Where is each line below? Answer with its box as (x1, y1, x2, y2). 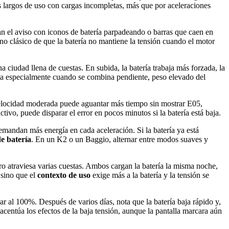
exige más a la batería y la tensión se (90, 171, 209, 180)
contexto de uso (37, 171, 90, 180)
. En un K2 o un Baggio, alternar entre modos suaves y (31, 135, 208, 144)
